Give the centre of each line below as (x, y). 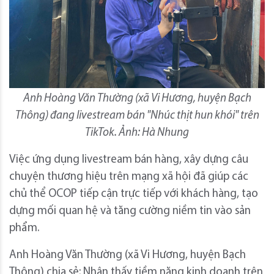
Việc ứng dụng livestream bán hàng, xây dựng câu (129, 160)
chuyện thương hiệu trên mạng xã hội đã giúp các (129, 177)
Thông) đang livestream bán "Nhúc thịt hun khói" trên (137, 116)
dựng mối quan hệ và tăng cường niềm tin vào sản (130, 212)
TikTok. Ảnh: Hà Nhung (137, 133)
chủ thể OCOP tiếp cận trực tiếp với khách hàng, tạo (134, 194)
